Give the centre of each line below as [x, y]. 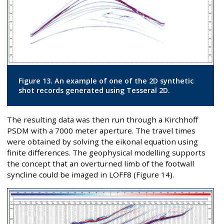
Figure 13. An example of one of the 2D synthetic [106, 80]
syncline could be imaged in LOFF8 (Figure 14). [90, 175]
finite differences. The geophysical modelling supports [106, 153]
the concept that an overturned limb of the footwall [100, 164]
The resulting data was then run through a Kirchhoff [102, 120]
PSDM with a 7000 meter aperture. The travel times [101, 131]
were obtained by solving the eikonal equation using [102, 142]
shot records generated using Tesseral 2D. [94, 90]
